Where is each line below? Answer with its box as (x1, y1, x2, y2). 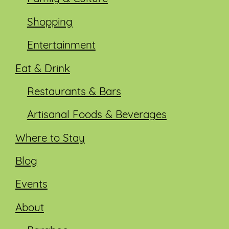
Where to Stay (15, 133, 85, 144)
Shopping (27, 17, 73, 28)
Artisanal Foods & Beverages (27, 110, 167, 121)
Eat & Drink (15, 63, 70, 75)
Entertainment (27, 40, 96, 52)
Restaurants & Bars (27, 86, 121, 98)
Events (15, 179, 48, 191)
